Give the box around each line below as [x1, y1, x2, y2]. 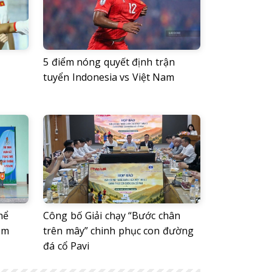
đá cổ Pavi [43, 239, 90, 253]
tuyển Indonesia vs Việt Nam [43, 70, 175, 84]
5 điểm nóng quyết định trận [43, 55, 175, 69]
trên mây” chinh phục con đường [43, 223, 194, 237]
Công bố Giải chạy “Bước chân [43, 208, 180, 222]
